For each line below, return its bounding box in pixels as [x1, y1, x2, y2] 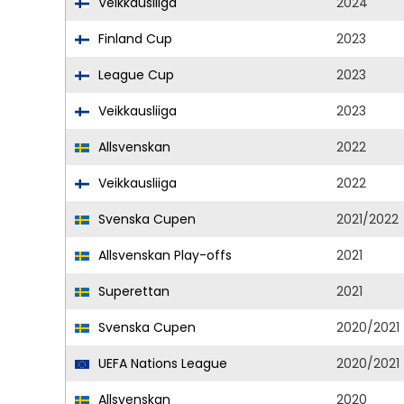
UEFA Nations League [95, 354, 227, 372]
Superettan [95, 282, 170, 300]
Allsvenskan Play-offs [95, 246, 232, 264]
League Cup [95, 66, 174, 84]
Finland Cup [95, 30, 172, 48]
